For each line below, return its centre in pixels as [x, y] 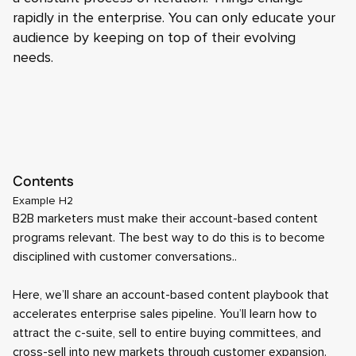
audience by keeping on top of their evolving [154, 37]
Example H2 [43, 201]
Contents [43, 182]
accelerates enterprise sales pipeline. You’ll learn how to [165, 314]
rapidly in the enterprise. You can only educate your [174, 17]
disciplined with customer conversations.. [125, 257]
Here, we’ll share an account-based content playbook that [171, 295]
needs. [35, 57]
